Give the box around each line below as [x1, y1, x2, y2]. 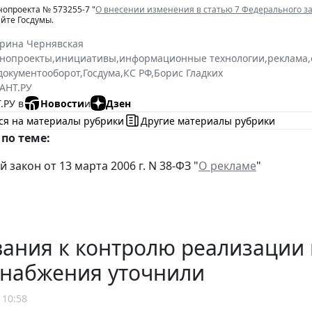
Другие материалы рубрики [141, 114, 275, 127]
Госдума [83, 66, 120, 80]
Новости [40, 96, 84, 110]
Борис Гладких [154, 66, 223, 80]
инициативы [55, 52, 116, 65]
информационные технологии [119, 52, 265, 65]
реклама [267, 52, 308, 65]
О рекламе [198, 158, 256, 174]
